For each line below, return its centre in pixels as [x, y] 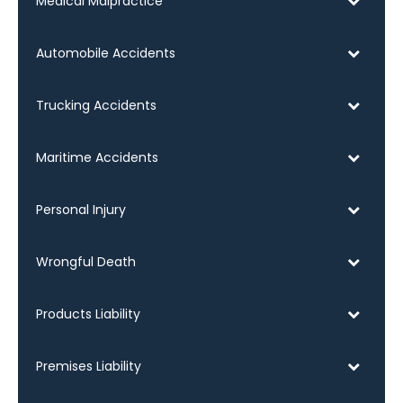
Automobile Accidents [106, 53]
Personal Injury [81, 209]
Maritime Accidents [97, 157]
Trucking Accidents [96, 105]
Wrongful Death [86, 261]
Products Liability [88, 313]
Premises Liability [89, 366]
